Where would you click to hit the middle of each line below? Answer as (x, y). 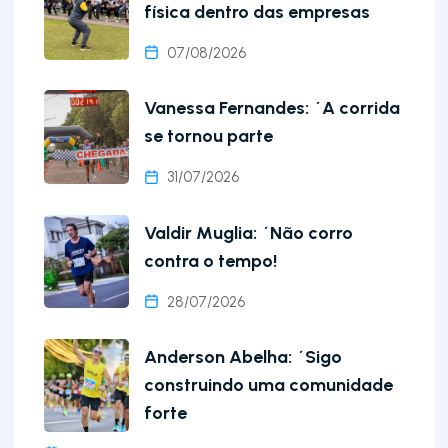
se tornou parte (208, 136)
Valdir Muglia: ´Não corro (248, 232)
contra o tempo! (210, 260)
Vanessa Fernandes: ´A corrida (271, 108)
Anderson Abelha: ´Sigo (242, 356)
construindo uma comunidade (268, 384)
